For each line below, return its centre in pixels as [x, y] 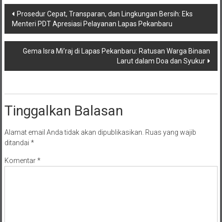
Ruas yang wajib [170, 132]
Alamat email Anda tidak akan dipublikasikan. [74, 132]
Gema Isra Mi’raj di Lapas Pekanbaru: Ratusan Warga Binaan [117, 51]
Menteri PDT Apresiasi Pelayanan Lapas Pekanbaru [92, 24]
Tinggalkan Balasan [63, 111]
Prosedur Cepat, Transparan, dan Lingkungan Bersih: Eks [105, 14]
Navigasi [29, 12]
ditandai [17, 142]
